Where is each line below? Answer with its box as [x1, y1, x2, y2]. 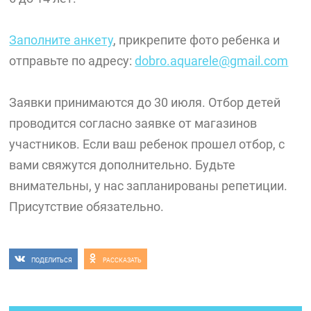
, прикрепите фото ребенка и [113, 33, 280, 48]
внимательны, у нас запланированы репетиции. [9, 178, 288, 194]
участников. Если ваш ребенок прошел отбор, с [9, 137, 285, 152]
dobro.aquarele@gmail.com [135, 53, 289, 69]
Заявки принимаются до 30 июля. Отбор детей [9, 95, 281, 110]
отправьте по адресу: [9, 53, 135, 69]
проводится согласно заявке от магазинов [9, 116, 258, 131]
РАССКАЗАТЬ [103, 257, 142, 264]
